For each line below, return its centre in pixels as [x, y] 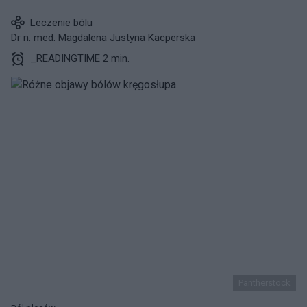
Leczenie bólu [61, 23]
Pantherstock [265, 283]
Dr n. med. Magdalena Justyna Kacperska [103, 38]
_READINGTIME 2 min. [80, 58]
